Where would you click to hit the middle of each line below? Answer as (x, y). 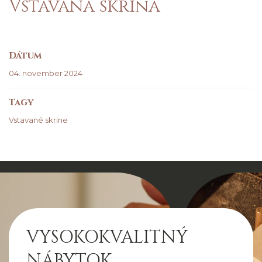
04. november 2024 (46, 73)
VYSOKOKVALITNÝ (107, 237)
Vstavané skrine (38, 120)
